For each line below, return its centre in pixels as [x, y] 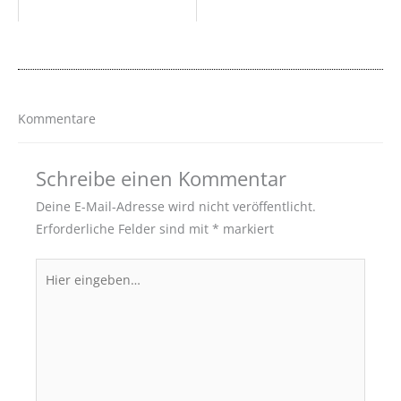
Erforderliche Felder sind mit [124, 229]
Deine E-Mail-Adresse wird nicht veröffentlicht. [176, 207]
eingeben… [68, 291]
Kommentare [57, 119]
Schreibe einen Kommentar [161, 179]
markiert [247, 229]
